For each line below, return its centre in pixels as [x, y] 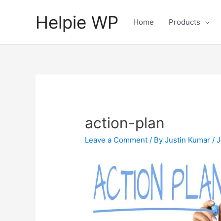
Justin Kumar [189, 140]
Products [184, 22]
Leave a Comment [116, 140]
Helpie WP [77, 22]
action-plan [125, 123]
